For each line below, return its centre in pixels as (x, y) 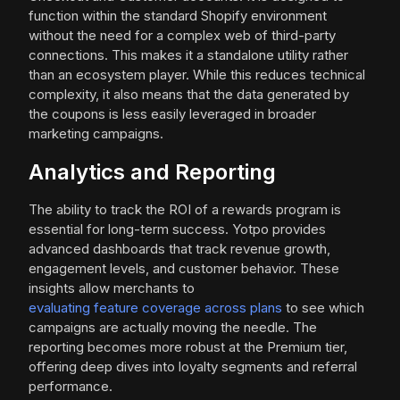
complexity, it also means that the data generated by (189, 95)
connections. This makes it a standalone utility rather (188, 55)
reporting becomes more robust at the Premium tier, (188, 347)
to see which (323, 308)
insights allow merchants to (112, 288)
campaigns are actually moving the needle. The (173, 328)
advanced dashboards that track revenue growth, (179, 249)
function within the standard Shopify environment (178, 16)
